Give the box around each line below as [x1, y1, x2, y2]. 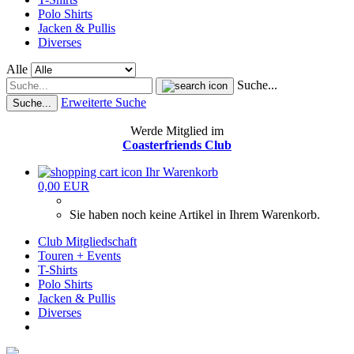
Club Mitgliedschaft [38, 235, 137, 248]
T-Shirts [38, 263, 77, 277]
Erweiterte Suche [61, 96, 146, 109]
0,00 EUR [38, 179, 89, 193]
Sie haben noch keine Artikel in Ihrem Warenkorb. [70, 208, 320, 221]
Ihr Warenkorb [145, 165, 218, 179]
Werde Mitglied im [130, 124, 224, 137]
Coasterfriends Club [122, 138, 232, 152]
